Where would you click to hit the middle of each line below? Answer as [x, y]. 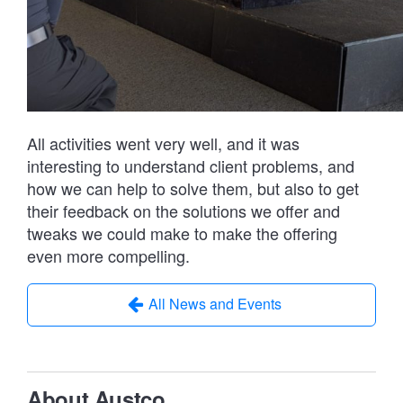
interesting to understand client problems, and [191, 166]
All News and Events [215, 304]
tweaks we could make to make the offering [182, 233]
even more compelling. [108, 256]
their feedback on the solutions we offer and [184, 211]
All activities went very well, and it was [163, 143]
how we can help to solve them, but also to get [193, 188]
